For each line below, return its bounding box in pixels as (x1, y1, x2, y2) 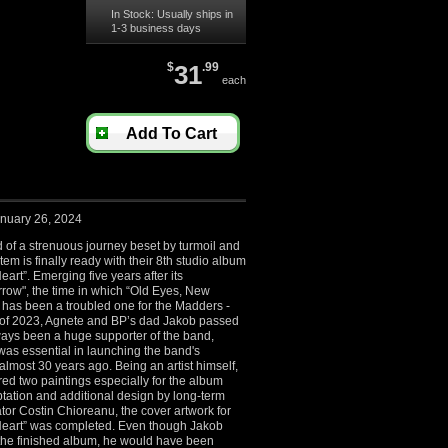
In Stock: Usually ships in (111, 8, 233, 20)
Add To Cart (125, 124, 217, 142)
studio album (173, 254, 246, 268)
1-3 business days (111, 22, 201, 34)
